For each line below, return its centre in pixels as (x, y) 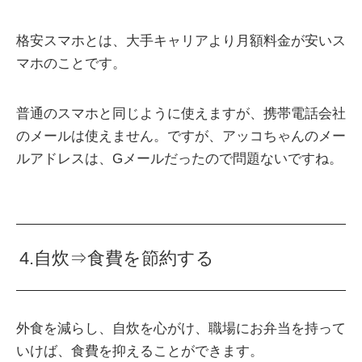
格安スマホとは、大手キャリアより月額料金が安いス (181, 40)
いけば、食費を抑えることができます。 (140, 351)
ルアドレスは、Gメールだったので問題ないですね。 (179, 158)
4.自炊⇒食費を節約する (117, 259)
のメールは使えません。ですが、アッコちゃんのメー (181, 136)
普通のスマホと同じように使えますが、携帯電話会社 (181, 113)
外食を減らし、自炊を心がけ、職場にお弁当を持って (181, 329)
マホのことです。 (71, 63)
